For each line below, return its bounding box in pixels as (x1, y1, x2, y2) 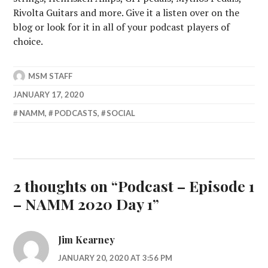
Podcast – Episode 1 (118, 176, 255, 196)
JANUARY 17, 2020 (13, 90, 84, 99)
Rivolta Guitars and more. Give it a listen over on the (13, 6, 240, 19)
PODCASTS (54, 108, 98, 118)
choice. (13, 35, 44, 48)
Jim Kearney (58, 233, 115, 246)
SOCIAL (106, 108, 136, 118)
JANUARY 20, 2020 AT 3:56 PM (58, 253, 173, 263)
